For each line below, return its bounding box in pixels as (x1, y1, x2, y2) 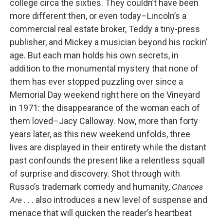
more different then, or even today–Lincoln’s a (10, 11, 186, 21)
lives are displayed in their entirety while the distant (10, 142, 206, 153)
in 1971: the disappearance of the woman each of (10, 103, 200, 113)
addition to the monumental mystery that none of (10, 63, 199, 74)
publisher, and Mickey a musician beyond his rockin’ (10, 37, 207, 48)
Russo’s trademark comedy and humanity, (10, 182, 172, 192)
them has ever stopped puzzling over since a (10, 76, 183, 87)
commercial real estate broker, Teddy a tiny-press (10, 24, 200, 35)
